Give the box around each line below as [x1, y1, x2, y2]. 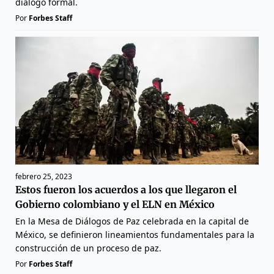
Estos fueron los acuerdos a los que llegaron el [15, 183, 237, 196]
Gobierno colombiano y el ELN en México [15, 198, 215, 211]
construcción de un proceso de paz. [15, 242, 161, 254]
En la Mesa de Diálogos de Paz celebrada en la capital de [15, 215, 249, 228]
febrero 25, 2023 [15, 171, 72, 182]
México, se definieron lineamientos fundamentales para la [15, 229, 254, 241]
